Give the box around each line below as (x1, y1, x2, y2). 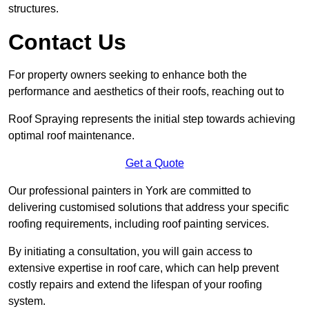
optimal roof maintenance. (8, 130, 134, 142)
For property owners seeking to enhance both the (8, 69, 247, 81)
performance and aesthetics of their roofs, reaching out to (8, 86, 284, 98)
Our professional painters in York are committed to (8, 185, 251, 197)
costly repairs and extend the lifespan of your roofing (8, 279, 262, 291)
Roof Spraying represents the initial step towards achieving (8, 113, 295, 126)
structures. (8, 3, 59, 15)
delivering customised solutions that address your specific (8, 201, 289, 214)
